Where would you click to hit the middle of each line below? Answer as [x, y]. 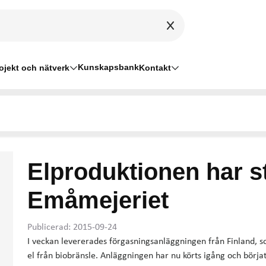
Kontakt [155, 67]
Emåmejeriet [98, 200]
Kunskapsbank [108, 67]
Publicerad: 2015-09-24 [72, 227]
